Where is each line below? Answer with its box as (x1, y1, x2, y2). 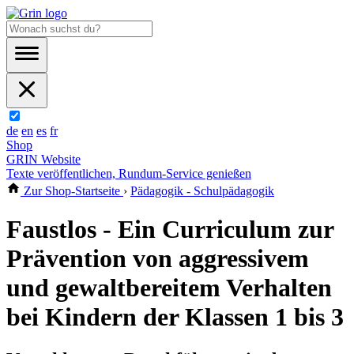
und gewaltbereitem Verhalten (6, 273, 332, 303)
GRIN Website (6, 153, 81, 166)
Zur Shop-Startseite (21, 184, 123, 198)
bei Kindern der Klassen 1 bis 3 (6, 303, 344, 332)
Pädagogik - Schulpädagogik (130, 184, 274, 198)
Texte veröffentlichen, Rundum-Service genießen (6, 167, 251, 180)
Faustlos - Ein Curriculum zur (6, 215, 333, 244)
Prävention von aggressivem (6, 244, 309, 273)
